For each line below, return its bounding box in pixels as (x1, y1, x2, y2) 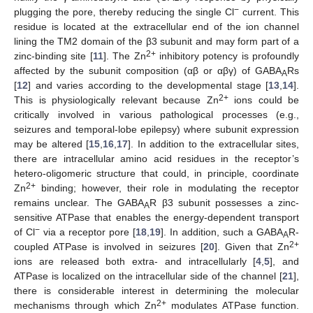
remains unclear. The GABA (14, 196, 145, 208)
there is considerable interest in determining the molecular (14, 284, 299, 296)
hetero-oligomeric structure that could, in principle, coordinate (14, 167, 299, 179)
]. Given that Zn (214, 240, 290, 252)
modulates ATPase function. (166, 299, 299, 311)
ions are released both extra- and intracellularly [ (14, 255, 256, 267)
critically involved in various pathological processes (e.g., (14, 108, 299, 120)
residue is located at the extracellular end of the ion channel (14, 20, 299, 32)
